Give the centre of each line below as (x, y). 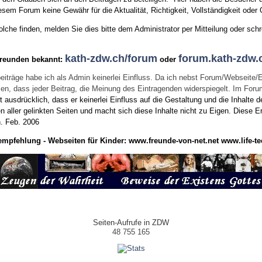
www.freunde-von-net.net (173, 141)
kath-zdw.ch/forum (111, 58)
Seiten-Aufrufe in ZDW (131, 222)
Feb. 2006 (23, 122)
